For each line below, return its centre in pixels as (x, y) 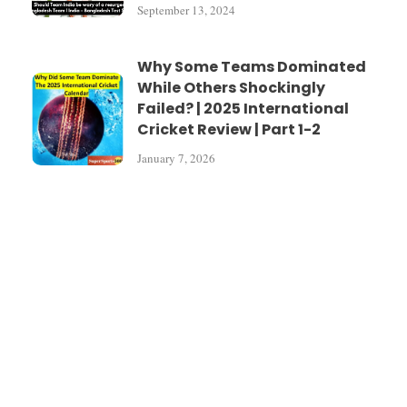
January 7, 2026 (177, 158)
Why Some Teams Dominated (252, 66)
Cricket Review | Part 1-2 (229, 129)
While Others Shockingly (232, 87)
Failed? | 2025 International (243, 108)
